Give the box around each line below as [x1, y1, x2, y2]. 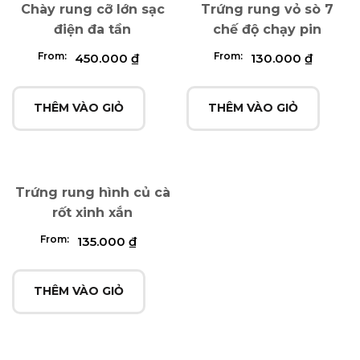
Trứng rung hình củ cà [14, 184, 170, 200]
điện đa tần [54, 21, 132, 37]
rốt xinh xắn [52, 204, 133, 220]
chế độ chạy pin [213, 21, 322, 37]
